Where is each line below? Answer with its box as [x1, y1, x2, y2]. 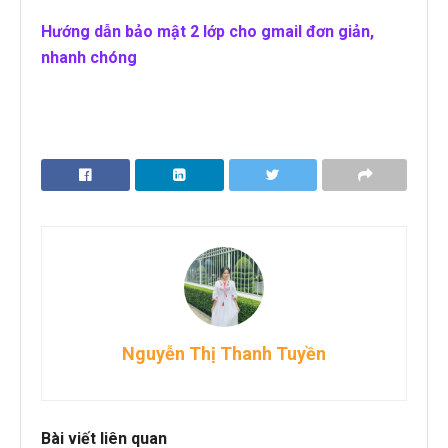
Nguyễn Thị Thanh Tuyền [122, 342, 326, 364]
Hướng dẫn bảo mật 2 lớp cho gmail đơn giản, [41, 21, 374, 41]
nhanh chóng [41, 47, 137, 67]
